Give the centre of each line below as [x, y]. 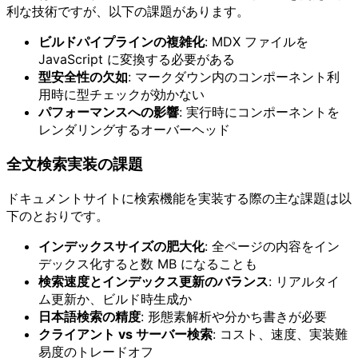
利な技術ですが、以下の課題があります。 [128, 12]
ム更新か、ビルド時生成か [115, 298]
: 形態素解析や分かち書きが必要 [234, 316]
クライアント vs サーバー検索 [125, 334]
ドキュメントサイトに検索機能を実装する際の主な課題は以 [179, 198]
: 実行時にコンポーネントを [259, 112]
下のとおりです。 [58, 215]
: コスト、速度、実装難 [280, 334]
